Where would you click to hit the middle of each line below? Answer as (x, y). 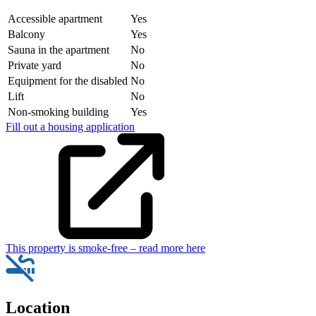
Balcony (26, 34)
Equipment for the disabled (68, 80)
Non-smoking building (58, 111)
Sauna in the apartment (59, 49)
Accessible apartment (55, 18)
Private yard (35, 65)
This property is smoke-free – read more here (105, 248)
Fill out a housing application (70, 126)
